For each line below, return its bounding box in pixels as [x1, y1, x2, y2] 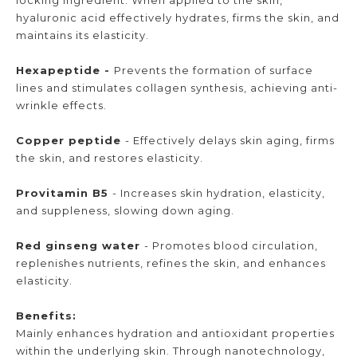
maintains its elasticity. [16, 28, 149, 41]
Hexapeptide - [16, 63, 114, 76]
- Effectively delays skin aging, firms [125, 133, 335, 147]
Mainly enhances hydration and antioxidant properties [16, 326, 335, 339]
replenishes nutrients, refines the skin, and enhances [16, 256, 326, 269]
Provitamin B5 [16, 186, 112, 199]
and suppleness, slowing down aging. [16, 203, 234, 217]
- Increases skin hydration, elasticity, [112, 186, 325, 199]
